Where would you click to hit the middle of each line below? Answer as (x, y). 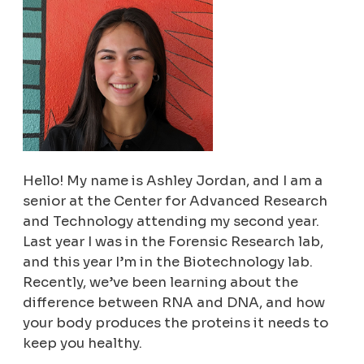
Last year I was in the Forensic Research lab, (173, 242)
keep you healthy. (83, 344)
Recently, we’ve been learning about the (161, 283)
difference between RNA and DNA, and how (174, 303)
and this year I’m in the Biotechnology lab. (168, 262)
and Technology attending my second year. (171, 222)
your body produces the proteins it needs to (176, 323)
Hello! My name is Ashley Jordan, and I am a (173, 181)
